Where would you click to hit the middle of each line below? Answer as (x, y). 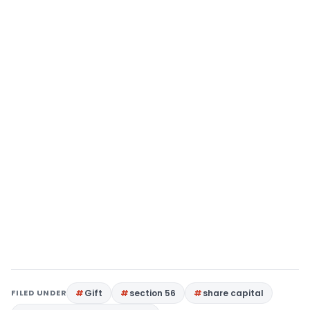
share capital (234, 293)
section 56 (153, 293)
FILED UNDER (39, 293)
